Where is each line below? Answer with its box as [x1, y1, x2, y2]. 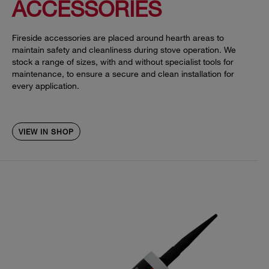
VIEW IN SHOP [19, 127, 74, 137]
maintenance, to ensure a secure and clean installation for [12, 68, 234, 79]
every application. [12, 80, 79, 91]
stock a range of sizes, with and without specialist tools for [12, 56, 234, 67]
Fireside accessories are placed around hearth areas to [12, 32, 224, 43]
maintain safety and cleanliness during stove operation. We [12, 44, 236, 55]
